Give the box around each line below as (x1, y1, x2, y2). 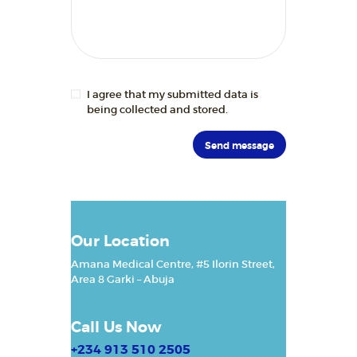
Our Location (71, 232, 170, 252)
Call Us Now (71, 318, 162, 338)
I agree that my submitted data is (86, 87, 258, 101)
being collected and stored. (86, 102, 228, 116)
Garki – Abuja (107, 273, 175, 287)
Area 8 (71, 273, 107, 287)
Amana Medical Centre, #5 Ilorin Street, (71, 257, 275, 272)
